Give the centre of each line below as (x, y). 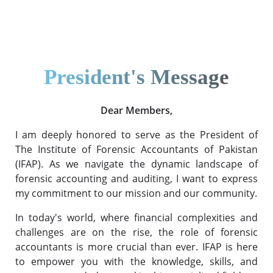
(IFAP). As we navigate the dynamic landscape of (136, 164)
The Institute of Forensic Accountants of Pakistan (136, 149)
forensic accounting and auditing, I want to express (136, 178)
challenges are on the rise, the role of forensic (136, 232)
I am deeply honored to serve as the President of (136, 134)
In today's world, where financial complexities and (136, 217)
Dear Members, (136, 110)
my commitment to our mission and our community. (136, 193)
